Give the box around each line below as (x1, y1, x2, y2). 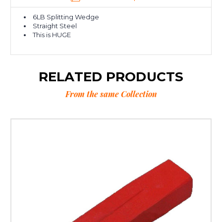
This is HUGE (33, 31, 71, 39)
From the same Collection (65, 89, 157, 100)
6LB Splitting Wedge (33, 13, 100, 21)
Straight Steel (33, 22, 77, 30)
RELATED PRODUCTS (38, 69, 184, 85)
